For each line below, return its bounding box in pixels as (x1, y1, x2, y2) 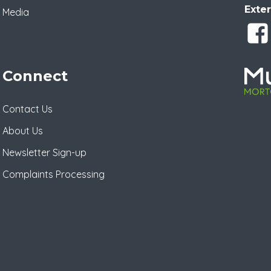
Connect (2, 67, 68, 85)
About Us (2, 125, 43, 137)
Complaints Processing (2, 168, 105, 181)
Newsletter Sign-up (2, 146, 87, 159)
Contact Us (2, 103, 53, 116)
